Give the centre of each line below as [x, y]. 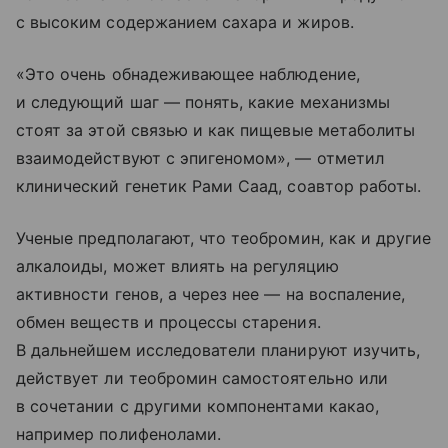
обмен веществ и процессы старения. [168, 322]
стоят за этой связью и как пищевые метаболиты [216, 130]
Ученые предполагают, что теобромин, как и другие [224, 238]
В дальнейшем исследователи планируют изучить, [218, 350]
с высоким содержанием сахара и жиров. [185, 22]
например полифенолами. [119, 434]
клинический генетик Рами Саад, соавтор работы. [219, 186]
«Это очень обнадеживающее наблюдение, [188, 74]
